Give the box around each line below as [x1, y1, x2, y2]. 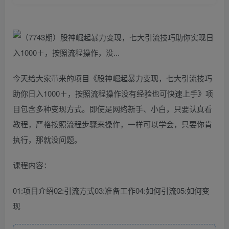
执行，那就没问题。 [13, 133, 82, 145]
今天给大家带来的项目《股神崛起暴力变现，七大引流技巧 [13, 72, 212, 83]
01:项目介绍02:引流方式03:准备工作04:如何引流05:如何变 [13, 185, 210, 196]
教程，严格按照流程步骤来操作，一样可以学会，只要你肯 [13, 118, 212, 129]
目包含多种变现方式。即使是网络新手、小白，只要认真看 [13, 103, 212, 114]
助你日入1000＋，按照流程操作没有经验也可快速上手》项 [13, 87, 213, 99]
